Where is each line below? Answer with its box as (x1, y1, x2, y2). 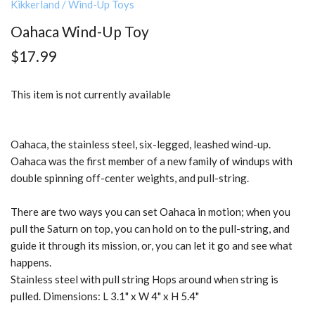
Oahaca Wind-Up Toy (11, 22, 149, 40)
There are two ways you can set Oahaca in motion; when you (11, 205, 290, 219)
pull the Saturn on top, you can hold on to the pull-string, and (11, 222, 290, 236)
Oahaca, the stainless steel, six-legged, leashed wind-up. (11, 138, 271, 151)
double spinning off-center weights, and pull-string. (11, 172, 249, 185)
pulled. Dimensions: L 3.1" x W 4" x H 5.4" (11, 290, 199, 303)
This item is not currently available (11, 88, 171, 101)
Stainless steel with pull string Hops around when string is (11, 273, 278, 286)
